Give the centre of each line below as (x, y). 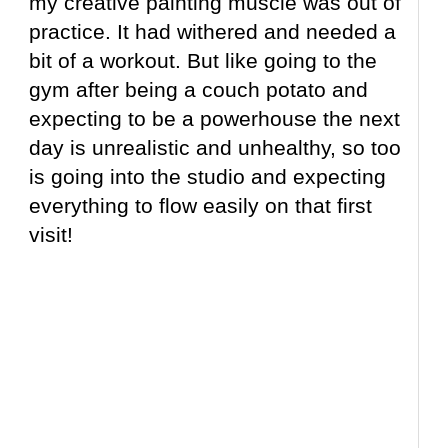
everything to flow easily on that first (201, 206)
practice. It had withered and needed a (213, 32)
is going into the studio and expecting (208, 177)
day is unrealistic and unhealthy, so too (215, 148)
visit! (51, 235)
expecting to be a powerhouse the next (215, 119)
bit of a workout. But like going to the (203, 61)
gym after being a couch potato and (199, 90)
